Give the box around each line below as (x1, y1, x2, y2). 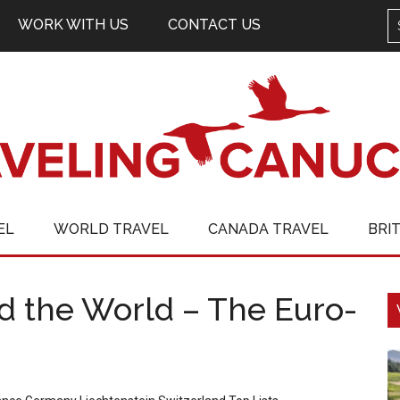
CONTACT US (168, 16, 261, 33)
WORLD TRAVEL (54, 221, 169, 237)
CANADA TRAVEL (208, 221, 329, 237)
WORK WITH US (18, 16, 129, 33)
